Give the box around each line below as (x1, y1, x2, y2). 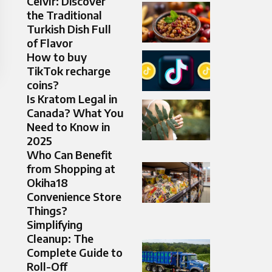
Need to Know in (27, 120, 110, 134)
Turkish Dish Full (27, 22, 111, 36)
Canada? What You (27, 106, 124, 120)
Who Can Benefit (27, 148, 112, 162)
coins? (27, 78, 59, 92)
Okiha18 (27, 175, 68, 190)
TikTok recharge (27, 64, 110, 78)
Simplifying (27, 217, 83, 232)
